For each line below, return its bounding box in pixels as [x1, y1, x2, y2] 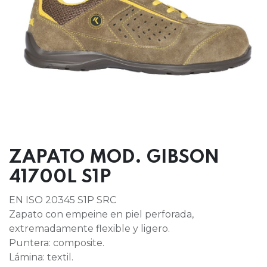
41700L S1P [9, 168, 111, 187]
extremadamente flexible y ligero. [9, 223, 170, 235]
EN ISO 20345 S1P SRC [9, 194, 116, 206]
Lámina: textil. [9, 252, 73, 263]
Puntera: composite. [9, 237, 104, 249]
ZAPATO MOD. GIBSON [9, 148, 219, 167]
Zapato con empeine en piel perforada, [9, 209, 194, 221]
